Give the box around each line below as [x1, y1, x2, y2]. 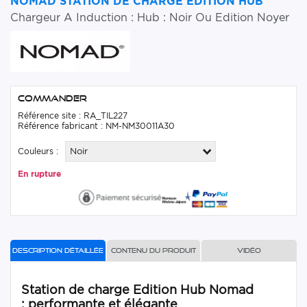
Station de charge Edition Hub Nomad [21, 282, 254, 297]
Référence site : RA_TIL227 [18, 110, 127, 121]
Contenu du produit [110, 246, 196, 254]
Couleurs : [18, 145, 58, 156]
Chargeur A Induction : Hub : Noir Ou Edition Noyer [10, 10, 289, 24]
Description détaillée [12, 246, 104, 254]
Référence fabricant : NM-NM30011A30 [18, 120, 175, 131]
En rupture [18, 168, 61, 179]
